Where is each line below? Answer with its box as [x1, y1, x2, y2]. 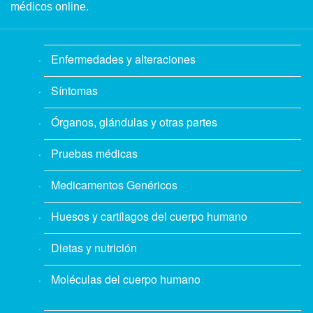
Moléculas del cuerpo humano [51, 271, 201, 287]
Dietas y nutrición [51, 240, 137, 256]
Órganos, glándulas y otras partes [51, 114, 217, 130]
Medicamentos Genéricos [51, 177, 177, 193]
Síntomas [51, 82, 98, 99]
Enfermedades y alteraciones [51, 51, 196, 67]
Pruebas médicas [51, 145, 138, 161]
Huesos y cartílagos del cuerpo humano [51, 208, 247, 224]
